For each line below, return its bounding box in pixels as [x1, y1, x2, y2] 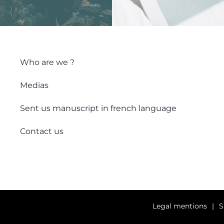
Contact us [19, 126, 63, 136]
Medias [19, 80, 48, 90]
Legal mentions [152, 201, 207, 210]
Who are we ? [19, 57, 74, 67]
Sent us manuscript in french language [19, 103, 176, 113]
